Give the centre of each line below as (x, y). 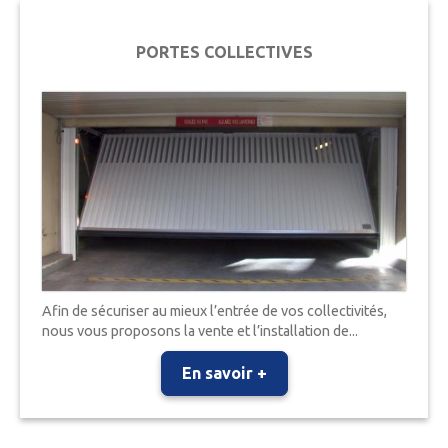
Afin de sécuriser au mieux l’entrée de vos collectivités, (215, 310)
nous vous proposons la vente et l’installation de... (200, 330)
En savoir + (224, 372)
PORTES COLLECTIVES (224, 52)
